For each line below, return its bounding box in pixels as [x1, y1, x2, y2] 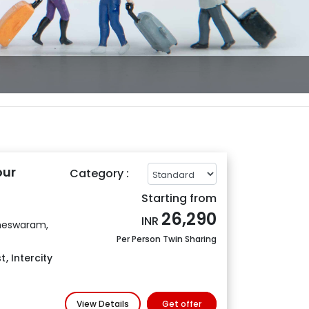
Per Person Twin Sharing [116, 232, 217, 245]
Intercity [10, 250, 52, 265]
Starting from [141, 190, 217, 206]
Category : [69, 165, 129, 181]
